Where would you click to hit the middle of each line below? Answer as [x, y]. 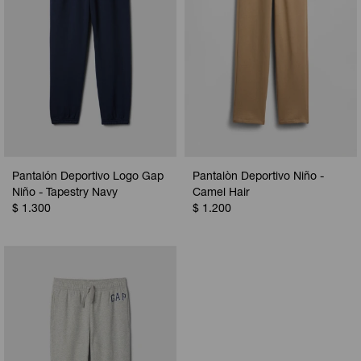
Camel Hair [221, 194]
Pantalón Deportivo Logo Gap [88, 178]
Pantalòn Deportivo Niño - [258, 178]
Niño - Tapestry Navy [65, 194]
